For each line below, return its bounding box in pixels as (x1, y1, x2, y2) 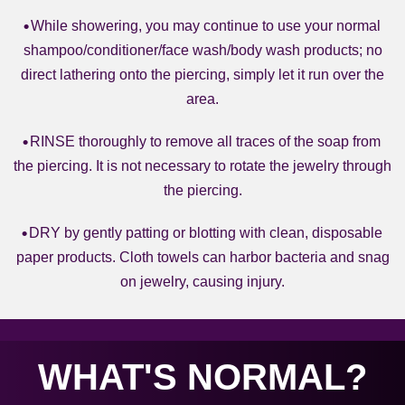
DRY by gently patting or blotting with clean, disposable (28, 225, 382, 240)
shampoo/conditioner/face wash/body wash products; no (23, 42, 382, 58)
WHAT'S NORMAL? (38, 357, 367, 397)
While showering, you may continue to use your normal (30, 18, 381, 33)
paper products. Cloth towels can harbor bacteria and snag (15, 250, 390, 265)
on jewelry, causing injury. (120, 274, 285, 289)
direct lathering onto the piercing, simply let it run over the (21, 67, 384, 82)
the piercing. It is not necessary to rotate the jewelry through (14, 158, 391, 174)
